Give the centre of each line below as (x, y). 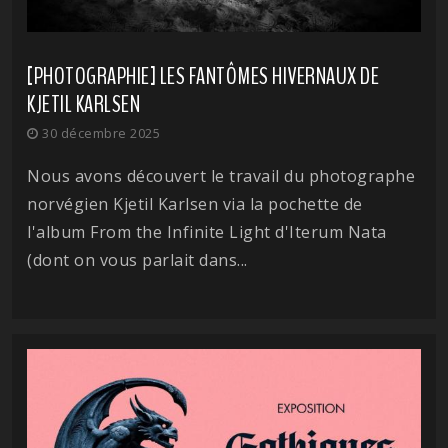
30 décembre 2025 (99, 132)
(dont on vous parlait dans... (137, 259)
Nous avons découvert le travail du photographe (221, 175)
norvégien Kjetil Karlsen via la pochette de (195, 203)
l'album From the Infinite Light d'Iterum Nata (207, 231)
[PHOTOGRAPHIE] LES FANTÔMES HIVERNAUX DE (203, 75)
